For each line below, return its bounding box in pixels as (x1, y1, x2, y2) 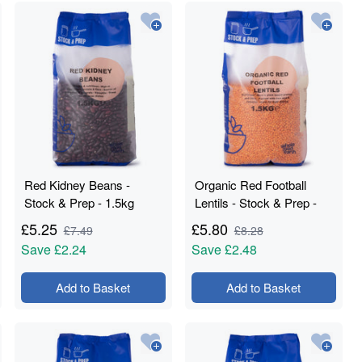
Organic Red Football (194, 176, 306, 193)
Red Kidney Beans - (23, 176, 130, 193)
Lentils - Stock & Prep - (194, 194, 317, 211)
